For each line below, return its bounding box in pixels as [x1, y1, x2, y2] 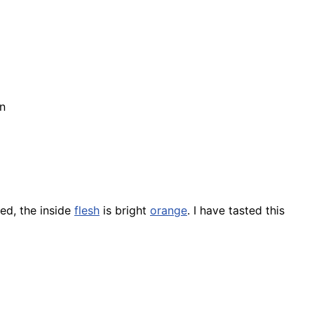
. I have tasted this [187, 203, 285, 217]
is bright [100, 203, 150, 217]
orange [150, 203, 187, 217]
